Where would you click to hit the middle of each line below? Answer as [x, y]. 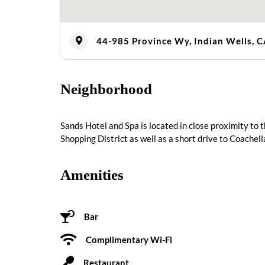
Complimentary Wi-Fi [129, 239]
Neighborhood [106, 89]
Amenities [92, 175]
